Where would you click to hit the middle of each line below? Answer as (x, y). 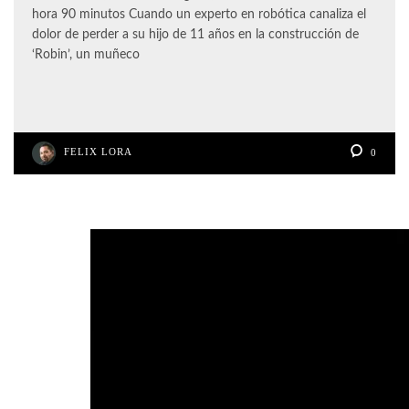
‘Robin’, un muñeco (86, 54)
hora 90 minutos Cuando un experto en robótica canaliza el (199, 14)
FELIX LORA (98, 151)
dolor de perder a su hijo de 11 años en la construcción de (195, 34)
